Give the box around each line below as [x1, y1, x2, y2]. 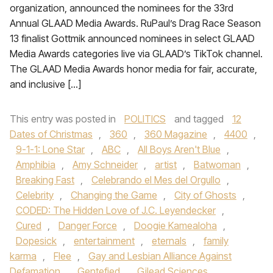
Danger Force [58, 219, 117, 232]
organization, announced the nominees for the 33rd [10, 2, 233, 14]
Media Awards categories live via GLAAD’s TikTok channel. [10, 48, 263, 60]
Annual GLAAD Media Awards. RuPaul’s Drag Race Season [10, 17, 261, 29]
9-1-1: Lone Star [16, 143, 85, 155]
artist [155, 158, 177, 171]
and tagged [172, 113, 226, 125]
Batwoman [194, 158, 241, 171]
